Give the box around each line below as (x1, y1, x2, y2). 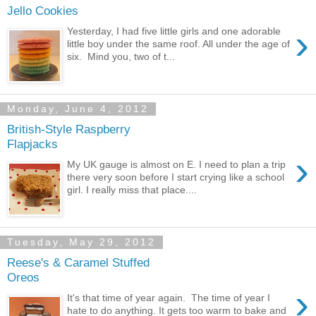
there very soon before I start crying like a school (67, 171, 285, 183)
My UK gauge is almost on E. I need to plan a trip (67, 158, 286, 170)
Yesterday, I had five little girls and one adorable (67, 25, 281, 37)
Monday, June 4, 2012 (7, 103, 149, 115)
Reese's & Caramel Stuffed (7, 255, 150, 269)
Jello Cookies (7, 3, 78, 18)
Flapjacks (7, 136, 58, 151)
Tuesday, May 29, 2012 (7, 236, 156, 248)
